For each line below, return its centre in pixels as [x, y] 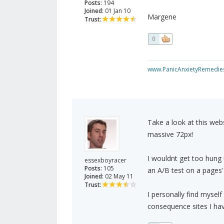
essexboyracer [105, 160]
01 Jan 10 [117, 11]
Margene [162, 17]
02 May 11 [118, 176]
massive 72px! [170, 134]
